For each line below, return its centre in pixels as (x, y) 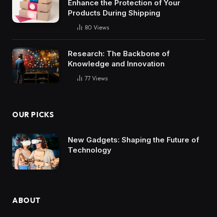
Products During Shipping (114, 13)
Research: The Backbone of (119, 54)
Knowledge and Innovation (116, 64)
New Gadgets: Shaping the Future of (133, 139)
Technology (90, 150)
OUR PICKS (33, 114)
